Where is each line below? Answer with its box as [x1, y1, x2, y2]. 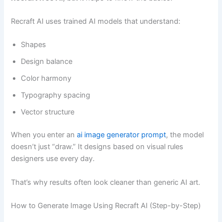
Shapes [21, 40, 47, 50]
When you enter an [11, 130, 77, 140]
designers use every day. [11, 154, 95, 164]
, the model [166, 130, 204, 140]
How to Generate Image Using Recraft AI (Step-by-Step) [11, 201, 201, 210]
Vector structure [21, 108, 75, 117]
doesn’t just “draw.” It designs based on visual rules [11, 142, 184, 152]
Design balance [21, 57, 73, 66]
